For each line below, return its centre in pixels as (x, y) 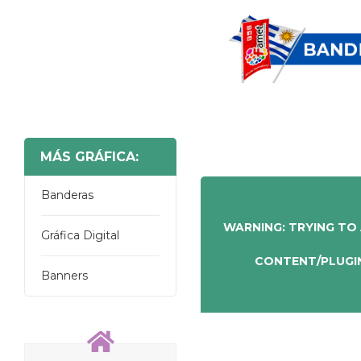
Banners (64, 275)
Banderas (67, 195)
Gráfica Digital (80, 235)
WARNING (252, 227)
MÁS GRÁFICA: (89, 156)
